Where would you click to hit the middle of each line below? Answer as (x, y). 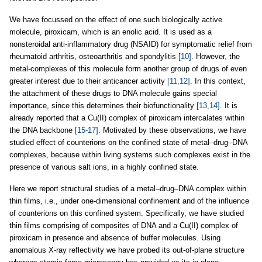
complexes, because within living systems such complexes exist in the (130, 155)
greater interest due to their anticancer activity (88, 81)
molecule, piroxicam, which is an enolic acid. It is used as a (111, 32)
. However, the (216, 56)
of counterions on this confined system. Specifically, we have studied (127, 213)
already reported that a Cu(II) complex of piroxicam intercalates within (127, 118)
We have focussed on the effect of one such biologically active (116, 20)
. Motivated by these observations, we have (172, 130)
